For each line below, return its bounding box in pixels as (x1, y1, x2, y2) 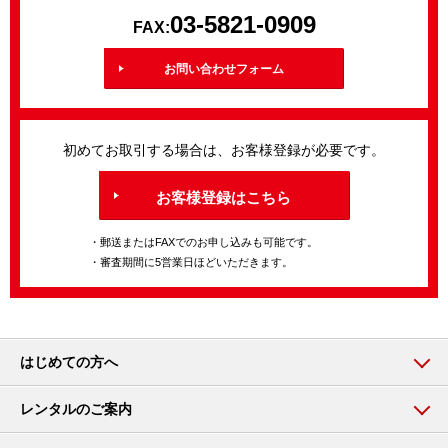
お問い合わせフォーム (163, 62, 284, 77)
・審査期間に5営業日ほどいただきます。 (89, 256, 293, 269)
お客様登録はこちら (156, 189, 291, 207)
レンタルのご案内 (20, 401, 132, 418)
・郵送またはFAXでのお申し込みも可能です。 (89, 236, 318, 249)
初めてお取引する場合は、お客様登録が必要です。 (63, 142, 385, 159)
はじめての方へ (20, 354, 118, 371)
